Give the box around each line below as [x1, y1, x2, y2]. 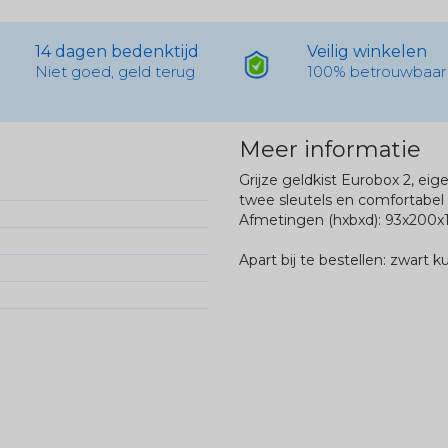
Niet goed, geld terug [34, 61, 195, 81]
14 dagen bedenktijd [34, 41, 199, 61]
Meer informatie [239, 135, 421, 163]
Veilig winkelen [307, 41, 428, 61]
